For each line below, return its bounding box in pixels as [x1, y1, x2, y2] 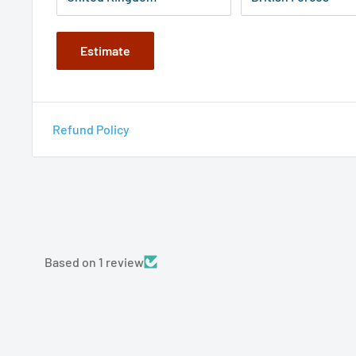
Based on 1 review [44, 253, 144, 269]
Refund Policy [52, 121, 130, 137]
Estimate [80, 42, 130, 58]
